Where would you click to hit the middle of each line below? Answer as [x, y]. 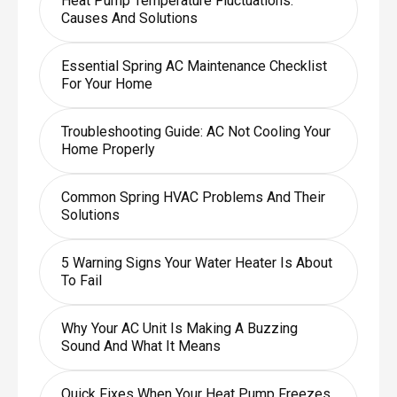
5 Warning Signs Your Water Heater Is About [196, 262]
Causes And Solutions [129, 18]
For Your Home [106, 83]
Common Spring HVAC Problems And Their [193, 197]
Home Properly [108, 149]
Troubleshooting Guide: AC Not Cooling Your [195, 131]
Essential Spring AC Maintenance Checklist [194, 66]
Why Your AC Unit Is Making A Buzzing [179, 328]
